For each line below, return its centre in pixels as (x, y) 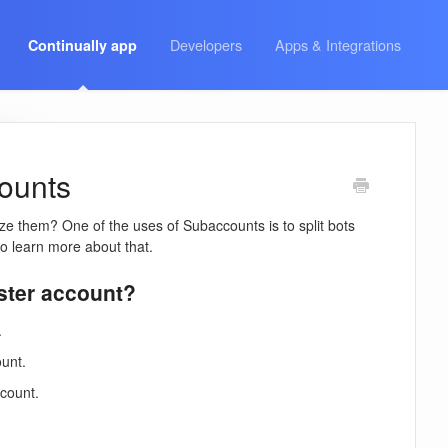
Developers (206, 44)
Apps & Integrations (338, 44)
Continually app (82, 45)
